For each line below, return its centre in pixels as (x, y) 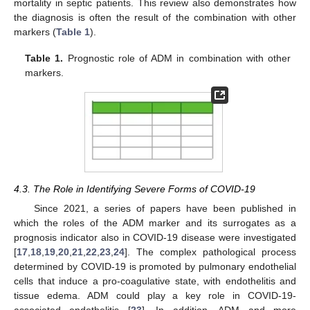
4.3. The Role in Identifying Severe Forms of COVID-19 (135, 189)
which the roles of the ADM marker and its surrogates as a (155, 223)
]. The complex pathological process (210, 252)
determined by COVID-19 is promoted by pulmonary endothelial (155, 267)
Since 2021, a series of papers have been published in (165, 209)
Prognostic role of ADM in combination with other (177, 58)
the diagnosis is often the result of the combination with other (155, 18)
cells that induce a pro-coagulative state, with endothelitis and (155, 281)
